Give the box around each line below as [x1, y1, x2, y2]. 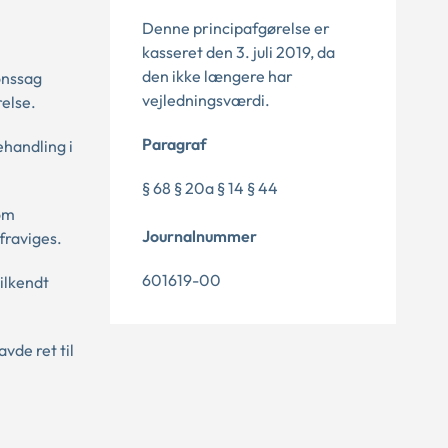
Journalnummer [142, 226, 257, 246]
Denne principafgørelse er [142, 18, 330, 38]
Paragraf [142, 134, 207, 154]
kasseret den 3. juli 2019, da [142, 42, 335, 62]
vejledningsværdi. [142, 90, 270, 110]
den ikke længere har [142, 66, 293, 86]
